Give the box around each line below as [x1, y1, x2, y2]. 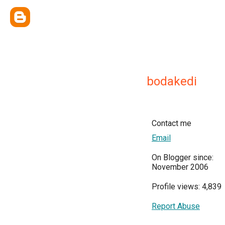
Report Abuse [152, 201, 200, 211]
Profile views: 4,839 [152, 182, 221, 191]
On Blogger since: [152, 153, 213, 162]
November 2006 [152, 162, 208, 172]
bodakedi [147, 74, 197, 88]
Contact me [152, 119, 191, 128]
